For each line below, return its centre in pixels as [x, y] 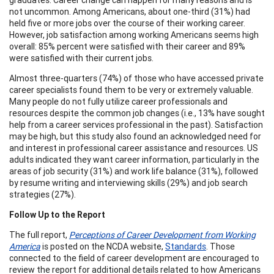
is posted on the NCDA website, [103, 246]
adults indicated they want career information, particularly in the [134, 159]
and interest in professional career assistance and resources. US [134, 148]
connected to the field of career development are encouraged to [134, 258]
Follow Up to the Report [57, 214]
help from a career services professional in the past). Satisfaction [136, 124]
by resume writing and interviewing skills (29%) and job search [128, 183]
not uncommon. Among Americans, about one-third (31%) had [130, 11]
